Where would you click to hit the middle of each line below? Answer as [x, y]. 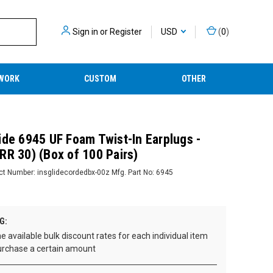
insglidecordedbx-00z [73, 172]
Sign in [85, 31]
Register [126, 31]
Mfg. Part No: [133, 172]
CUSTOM [101, 79]
